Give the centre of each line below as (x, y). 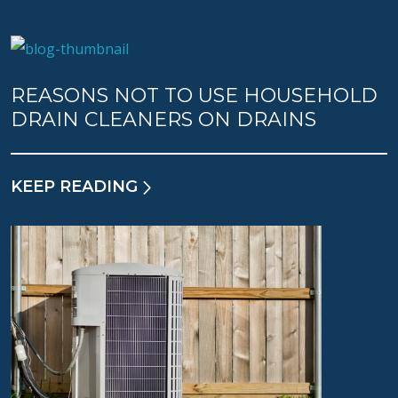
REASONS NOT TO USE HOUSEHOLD (194, 96)
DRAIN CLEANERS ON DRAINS (163, 120)
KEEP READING (74, 187)
